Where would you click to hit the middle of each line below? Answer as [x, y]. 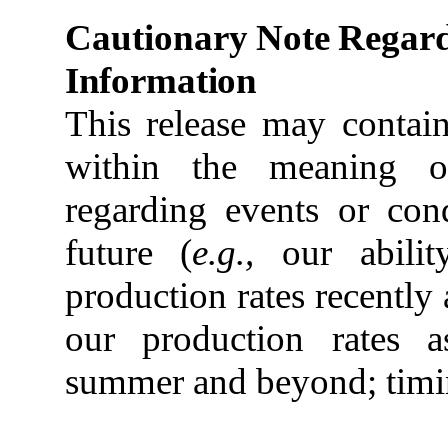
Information [161, 80]
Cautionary [156, 37]
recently [373, 295]
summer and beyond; [220, 381]
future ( [128, 252]
